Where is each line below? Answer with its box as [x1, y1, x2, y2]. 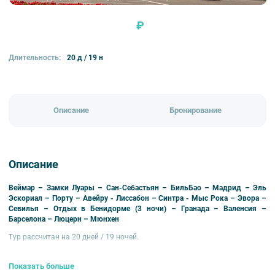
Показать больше [9, 261, 74, 271]
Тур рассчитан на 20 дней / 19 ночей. [9, 232, 139, 241]
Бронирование [169, 106, 222, 115]
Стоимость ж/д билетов [9, 250, 93, 260]
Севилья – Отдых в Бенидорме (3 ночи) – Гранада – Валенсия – [9, 204, 266, 213]
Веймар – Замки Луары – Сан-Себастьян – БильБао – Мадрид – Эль [9, 183, 266, 192]
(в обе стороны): [95, 250, 153, 260]
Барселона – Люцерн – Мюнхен [9, 214, 119, 223]
